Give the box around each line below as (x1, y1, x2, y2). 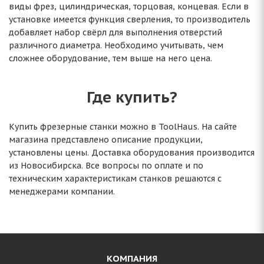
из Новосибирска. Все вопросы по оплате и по (9, 160, 203, 171)
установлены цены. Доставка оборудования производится (9, 147, 255, 158)
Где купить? (87, 87, 177, 107)
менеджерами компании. (9, 186, 115, 197)
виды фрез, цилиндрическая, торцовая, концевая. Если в (9, 1, 249, 12)
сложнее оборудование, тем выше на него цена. (9, 53, 212, 64)
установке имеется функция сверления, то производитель (9, 14, 250, 25)
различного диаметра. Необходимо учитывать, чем (9, 40, 223, 51)
